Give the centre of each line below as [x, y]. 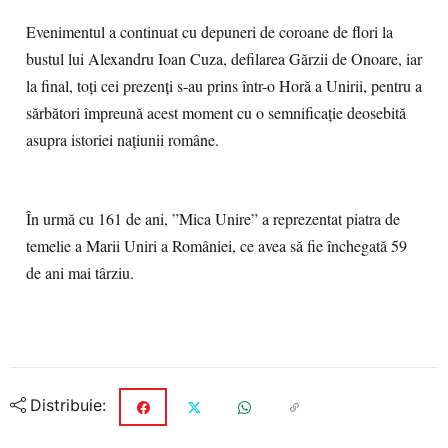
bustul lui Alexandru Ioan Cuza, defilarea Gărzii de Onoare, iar [224, 59]
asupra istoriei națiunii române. [122, 140]
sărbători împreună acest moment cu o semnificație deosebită [216, 113]
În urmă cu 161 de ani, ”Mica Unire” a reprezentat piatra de [213, 219]
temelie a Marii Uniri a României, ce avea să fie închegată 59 [216, 246]
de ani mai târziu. [80, 273]
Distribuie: [68, 405]
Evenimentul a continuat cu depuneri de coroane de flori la [209, 32]
